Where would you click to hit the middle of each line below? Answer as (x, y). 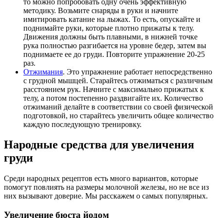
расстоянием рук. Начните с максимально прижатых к (114, 89)
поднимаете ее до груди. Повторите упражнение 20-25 (114, 54)
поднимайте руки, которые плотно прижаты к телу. (109, 28)
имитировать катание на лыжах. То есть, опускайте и (112, 19)
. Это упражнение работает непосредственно (137, 72)
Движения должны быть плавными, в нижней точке (110, 36)
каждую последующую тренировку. (82, 124)
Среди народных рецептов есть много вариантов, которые (101, 179)
